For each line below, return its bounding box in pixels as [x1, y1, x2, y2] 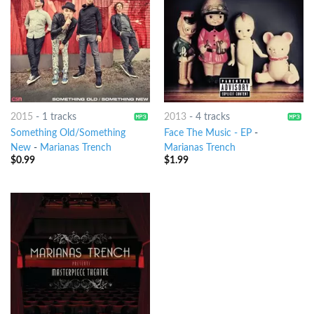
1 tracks [41, 112, 76, 123]
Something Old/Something [10, 128, 125, 138]
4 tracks [195, 112, 230, 123]
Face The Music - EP [163, 128, 252, 138]
